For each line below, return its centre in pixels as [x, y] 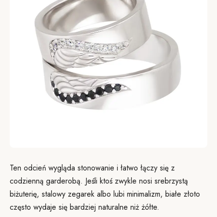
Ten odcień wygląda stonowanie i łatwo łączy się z [92, 168]
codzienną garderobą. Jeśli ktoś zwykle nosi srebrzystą [99, 181]
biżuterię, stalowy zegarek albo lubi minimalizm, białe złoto [105, 194]
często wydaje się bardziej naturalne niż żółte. [85, 207]
